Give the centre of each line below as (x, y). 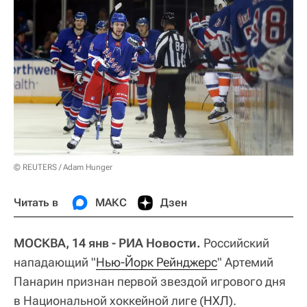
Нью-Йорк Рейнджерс (157, 262)
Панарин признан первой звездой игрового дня (150, 282)
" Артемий (245, 262)
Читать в (36, 203)
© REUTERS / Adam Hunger (63, 168)
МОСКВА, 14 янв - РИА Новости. (107, 243)
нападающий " (55, 262)
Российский (235, 243)
